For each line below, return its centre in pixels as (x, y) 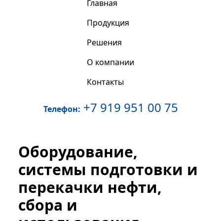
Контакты (105, 82)
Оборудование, (78, 152)
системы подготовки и (108, 169)
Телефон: (62, 109)
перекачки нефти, (90, 187)
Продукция (108, 23)
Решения (104, 42)
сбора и (48, 205)
